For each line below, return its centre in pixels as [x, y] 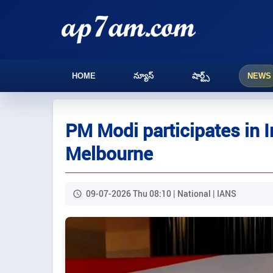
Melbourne [109, 154]
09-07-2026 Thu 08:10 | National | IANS [161, 193]
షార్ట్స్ [200, 76]
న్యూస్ [144, 76]
